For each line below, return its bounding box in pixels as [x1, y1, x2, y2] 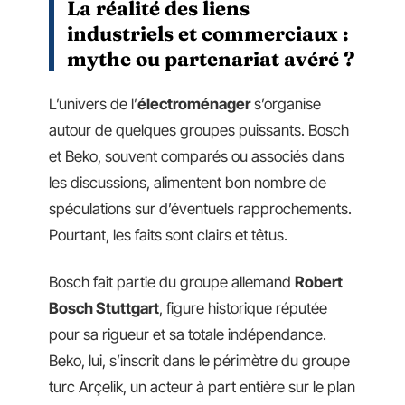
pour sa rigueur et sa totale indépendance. [49, 325, 326, 344]
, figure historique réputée [159, 298, 327, 317]
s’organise [250, 95, 321, 113]
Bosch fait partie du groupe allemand [49, 272, 295, 291]
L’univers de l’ [49, 95, 137, 113]
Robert [295, 272, 343, 291]
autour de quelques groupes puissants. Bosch [49, 121, 349, 139]
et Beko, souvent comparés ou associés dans [49, 147, 344, 165]
